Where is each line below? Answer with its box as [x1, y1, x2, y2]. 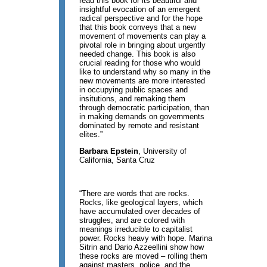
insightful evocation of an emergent [79, 5, 201, 14]
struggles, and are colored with [79, 216, 185, 225]
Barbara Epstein [79, 147, 139, 156]
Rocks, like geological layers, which [79, 198, 203, 207]
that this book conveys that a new [79, 23, 197, 32]
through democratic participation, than [79, 103, 210, 113]
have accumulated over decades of [79, 207, 201, 216]
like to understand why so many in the [79, 67, 211, 77]
